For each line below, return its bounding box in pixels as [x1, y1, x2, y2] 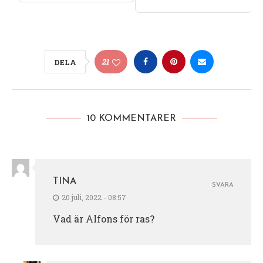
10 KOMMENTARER [87, 114, 176, 124]
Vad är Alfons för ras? [53, 213, 154, 225]
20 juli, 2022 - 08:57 [62, 193, 126, 203]
